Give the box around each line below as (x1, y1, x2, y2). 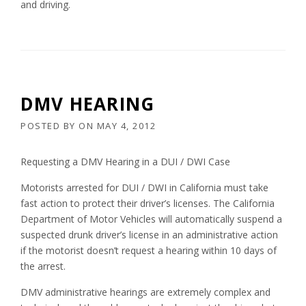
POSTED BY (20, 120, 79, 133)
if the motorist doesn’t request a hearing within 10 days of (20, 244, 277, 258)
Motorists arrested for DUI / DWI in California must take (20, 181, 268, 195)
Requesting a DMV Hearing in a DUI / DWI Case (20, 155, 230, 169)
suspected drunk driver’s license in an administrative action (20, 228, 278, 242)
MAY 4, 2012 (96, 120, 156, 133)
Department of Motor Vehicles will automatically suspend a (20, 212, 282, 226)
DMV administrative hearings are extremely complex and (20, 286, 270, 299)
